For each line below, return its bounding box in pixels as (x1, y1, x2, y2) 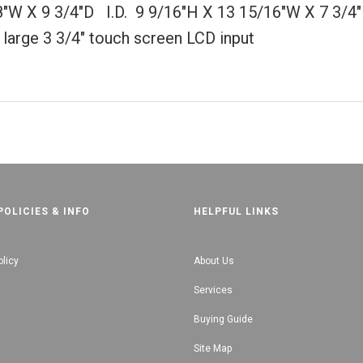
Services (194, 284, 233, 296)
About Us (194, 255, 234, 267)
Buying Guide (194, 314, 253, 325)
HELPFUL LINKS (194, 206, 279, 217)
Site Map (194, 343, 232, 354)
